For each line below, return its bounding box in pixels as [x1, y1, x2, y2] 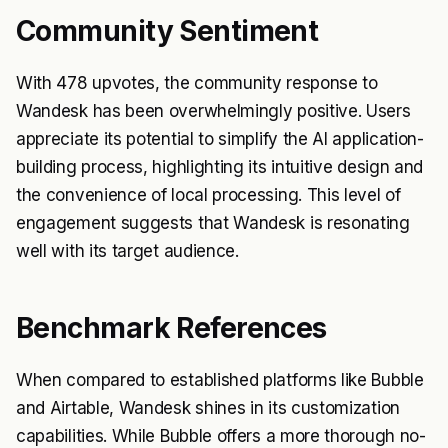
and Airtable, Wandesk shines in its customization [16, 398, 400, 419]
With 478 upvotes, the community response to [16, 73, 378, 94]
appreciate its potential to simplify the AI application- [16, 129, 424, 150]
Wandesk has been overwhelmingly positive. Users [16, 101, 411, 122]
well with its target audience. [16, 241, 239, 262]
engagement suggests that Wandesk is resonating [16, 213, 410, 234]
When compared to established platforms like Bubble [16, 370, 424, 391]
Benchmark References [16, 311, 327, 346]
